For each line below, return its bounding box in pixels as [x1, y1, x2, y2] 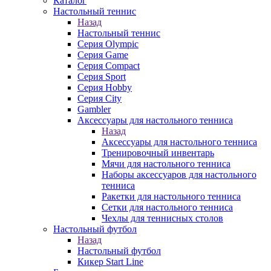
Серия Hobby [77, 82, 132, 93]
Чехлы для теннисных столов [102, 213, 223, 223]
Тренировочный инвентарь [102, 148, 214, 158]
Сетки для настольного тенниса [102, 202, 233, 212]
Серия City [77, 93, 122, 103]
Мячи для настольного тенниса [102, 158, 230, 169]
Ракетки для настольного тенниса [102, 191, 241, 201]
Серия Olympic [77, 39, 139, 49]
